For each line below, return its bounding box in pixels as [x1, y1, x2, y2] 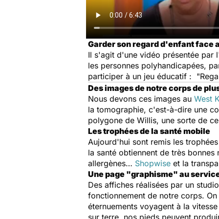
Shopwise [135, 158, 171, 168]
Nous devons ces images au [88, 94, 194, 104]
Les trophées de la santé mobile [88, 126, 210, 136]
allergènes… [88, 158, 135, 168]
